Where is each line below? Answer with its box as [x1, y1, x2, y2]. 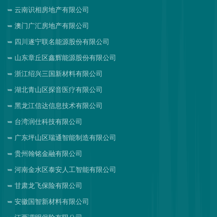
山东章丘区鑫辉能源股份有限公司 [15, 54, 116, 62]
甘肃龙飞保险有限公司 [15, 182, 82, 189]
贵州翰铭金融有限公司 [15, 150, 82, 157]
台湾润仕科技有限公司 [15, 118, 82, 125]
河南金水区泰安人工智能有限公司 [15, 166, 116, 173]
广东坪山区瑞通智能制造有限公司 [15, 134, 116, 141]
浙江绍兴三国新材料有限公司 [15, 70, 103, 77]
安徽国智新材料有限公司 [15, 198, 89, 205]
